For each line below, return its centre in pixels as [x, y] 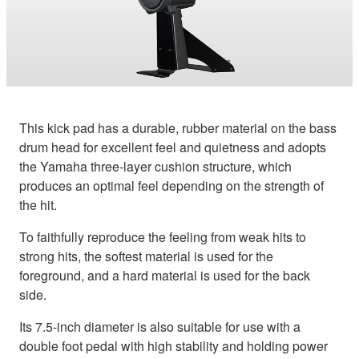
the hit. [38, 205]
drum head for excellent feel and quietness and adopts [173, 147]
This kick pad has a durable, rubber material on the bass [178, 128]
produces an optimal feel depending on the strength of [171, 186]
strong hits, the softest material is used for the [146, 256]
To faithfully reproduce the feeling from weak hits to [163, 237]
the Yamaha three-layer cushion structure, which [155, 167]
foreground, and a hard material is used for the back [165, 276]
